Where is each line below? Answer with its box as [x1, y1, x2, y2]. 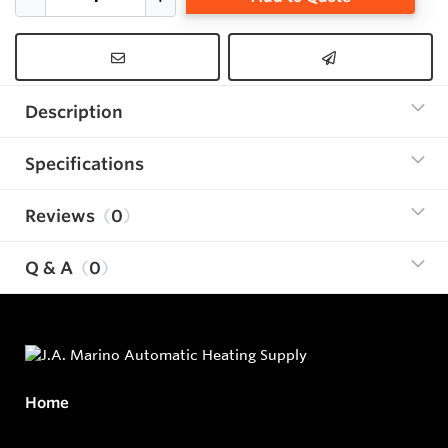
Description [25, 101, 123, 123]
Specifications [25, 153, 144, 175]
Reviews [25, 205, 95, 227]
